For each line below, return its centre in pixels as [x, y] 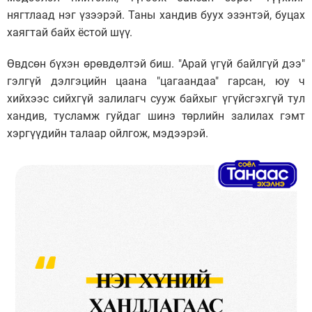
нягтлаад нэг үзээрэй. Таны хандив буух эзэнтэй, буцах [156, 15]
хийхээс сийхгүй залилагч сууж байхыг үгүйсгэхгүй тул [156, 98]
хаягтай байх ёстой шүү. [70, 32]
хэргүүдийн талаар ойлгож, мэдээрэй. [108, 133]
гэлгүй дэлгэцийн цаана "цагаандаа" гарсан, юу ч [156, 81]
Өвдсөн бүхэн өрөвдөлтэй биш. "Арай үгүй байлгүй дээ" [156, 63]
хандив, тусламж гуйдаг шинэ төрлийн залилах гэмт [156, 116]
